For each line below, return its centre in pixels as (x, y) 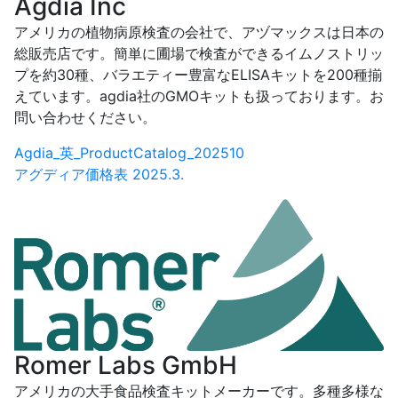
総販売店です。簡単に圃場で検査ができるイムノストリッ (199, 53)
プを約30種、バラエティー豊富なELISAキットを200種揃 (198, 74)
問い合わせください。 (85, 117)
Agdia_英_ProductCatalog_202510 (129, 152)
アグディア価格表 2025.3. (99, 174)
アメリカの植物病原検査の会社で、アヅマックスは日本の (199, 32)
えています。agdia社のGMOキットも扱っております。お (199, 96)
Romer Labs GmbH (126, 366)
